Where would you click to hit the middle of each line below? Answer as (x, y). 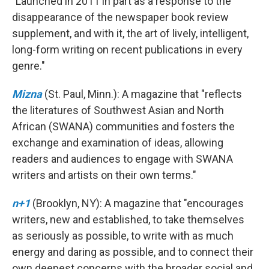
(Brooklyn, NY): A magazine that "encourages (138, 204)
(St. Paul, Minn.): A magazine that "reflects (143, 94)
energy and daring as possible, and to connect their (133, 252)
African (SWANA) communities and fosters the (123, 127)
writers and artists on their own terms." (104, 175)
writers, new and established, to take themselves (128, 220)
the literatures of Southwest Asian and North (118, 110)
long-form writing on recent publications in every (127, 50)
